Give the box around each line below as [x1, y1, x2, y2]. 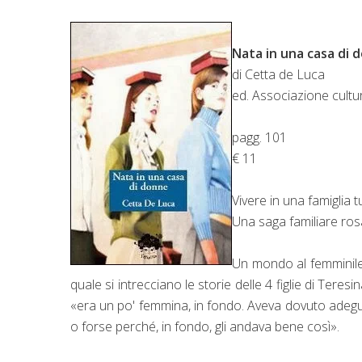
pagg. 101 [232, 128, 287, 146]
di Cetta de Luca [232, 65, 325, 83]
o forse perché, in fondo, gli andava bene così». [70, 317, 343, 335]
